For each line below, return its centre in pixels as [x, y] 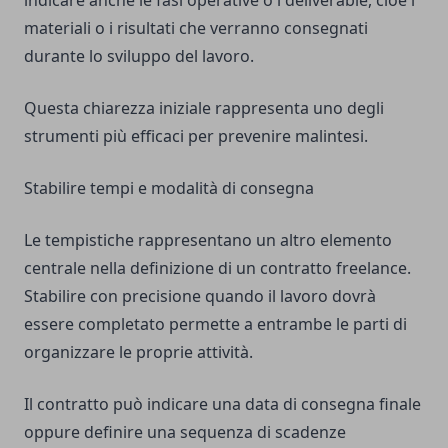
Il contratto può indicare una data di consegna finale [222, 404]
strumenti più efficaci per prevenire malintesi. [196, 136]
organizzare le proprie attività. [138, 352]
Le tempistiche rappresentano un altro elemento [208, 240]
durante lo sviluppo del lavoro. [139, 56]
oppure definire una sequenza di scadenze [185, 432]
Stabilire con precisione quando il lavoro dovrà [200, 296]
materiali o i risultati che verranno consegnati [196, 28]
